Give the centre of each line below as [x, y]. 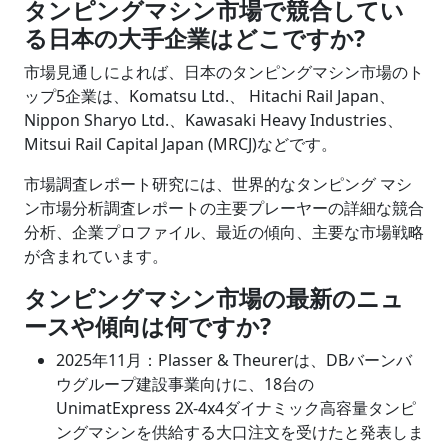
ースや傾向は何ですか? [147, 325]
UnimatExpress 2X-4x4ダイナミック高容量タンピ [236, 407]
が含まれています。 [96, 255]
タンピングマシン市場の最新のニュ [214, 297]
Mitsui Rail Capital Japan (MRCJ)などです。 [180, 143]
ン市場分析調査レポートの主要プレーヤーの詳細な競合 [224, 207]
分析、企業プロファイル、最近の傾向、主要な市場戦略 [224, 231]
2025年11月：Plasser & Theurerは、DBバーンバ [234, 359]
